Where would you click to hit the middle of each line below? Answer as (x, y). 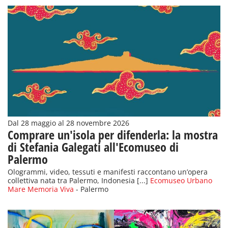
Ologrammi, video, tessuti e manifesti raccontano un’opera (108, 172)
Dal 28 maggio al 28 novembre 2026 (68, 123)
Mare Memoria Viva (41, 189)
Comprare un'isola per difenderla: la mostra (113, 134)
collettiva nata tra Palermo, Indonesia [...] (79, 180)
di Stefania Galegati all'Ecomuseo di (93, 147)
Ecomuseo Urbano (181, 180)
